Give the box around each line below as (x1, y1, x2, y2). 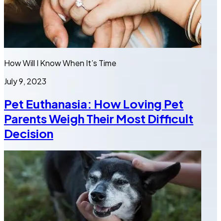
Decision (4, 125, 53, 141)
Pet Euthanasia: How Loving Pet (4, 96, 184, 111)
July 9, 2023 (4, 75, 46, 86)
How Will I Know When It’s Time (4, 57, 116, 68)
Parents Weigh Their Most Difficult (4, 110, 193, 126)
